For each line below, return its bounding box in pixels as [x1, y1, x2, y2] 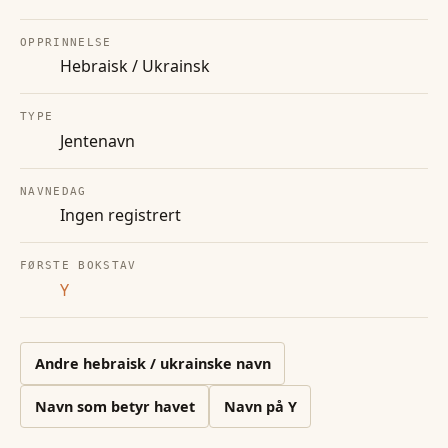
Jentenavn [60, 129, 135, 152]
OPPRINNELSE [20, 36, 112, 50]
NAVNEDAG [20, 184, 87, 198]
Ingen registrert [60, 204, 181, 227]
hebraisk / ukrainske [82, 353, 232, 373]
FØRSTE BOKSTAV [20, 259, 137, 273]
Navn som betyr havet [34, 397, 195, 417]
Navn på [223, 397, 288, 417]
